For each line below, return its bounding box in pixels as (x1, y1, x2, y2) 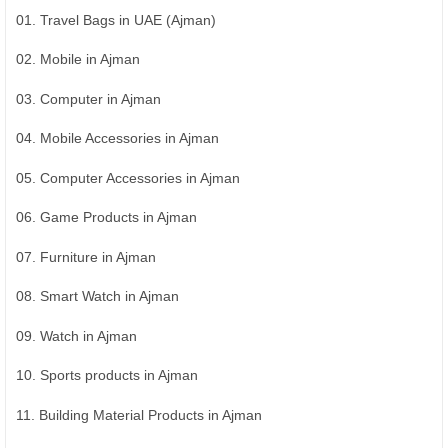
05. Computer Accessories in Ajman (16, 169, 240, 186)
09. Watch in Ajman (16, 327, 137, 344)
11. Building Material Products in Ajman (16, 406, 262, 423)
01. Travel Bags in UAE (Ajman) (16, 11, 216, 28)
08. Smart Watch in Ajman (16, 288, 179, 305)
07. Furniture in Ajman (16, 248, 156, 265)
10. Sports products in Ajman (16, 367, 198, 384)
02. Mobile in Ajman (16, 51, 140, 68)
